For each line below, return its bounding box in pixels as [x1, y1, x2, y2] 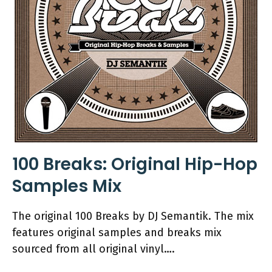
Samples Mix [12, 174, 121, 198]
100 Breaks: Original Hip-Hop [12, 152, 257, 176]
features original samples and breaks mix [12, 226, 222, 239]
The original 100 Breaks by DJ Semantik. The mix [12, 209, 254, 223]
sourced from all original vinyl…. [12, 242, 175, 256]
